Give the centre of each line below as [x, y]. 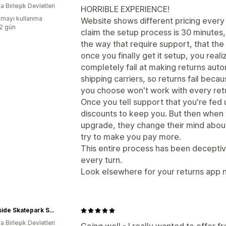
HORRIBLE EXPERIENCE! [125, 9]
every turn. [101, 160]
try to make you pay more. [131, 137]
